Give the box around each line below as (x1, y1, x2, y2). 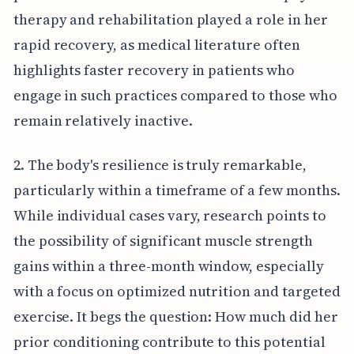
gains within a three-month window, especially (13, 255, 324, 276)
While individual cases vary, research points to (13, 205, 326, 225)
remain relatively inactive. (13, 110, 193, 130)
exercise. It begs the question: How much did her (13, 306, 338, 326)
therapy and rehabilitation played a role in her (13, 9, 328, 29)
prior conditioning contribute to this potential (13, 331, 326, 352)
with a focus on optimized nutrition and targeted (13, 281, 341, 301)
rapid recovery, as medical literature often (13, 34, 300, 55)
